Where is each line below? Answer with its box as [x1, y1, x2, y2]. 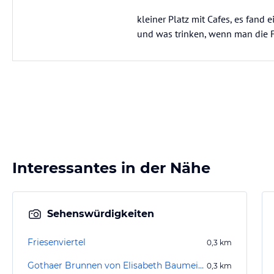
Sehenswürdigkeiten [47, 208, 154, 220]
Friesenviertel [28, 237, 86, 248]
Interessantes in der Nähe [12, 159, 210, 177]
